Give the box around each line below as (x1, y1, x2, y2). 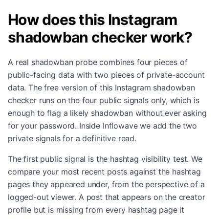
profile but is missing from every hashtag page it (8, 205, 185, 215)
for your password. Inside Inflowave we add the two (8, 121, 197, 131)
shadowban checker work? (8, 28, 192, 46)
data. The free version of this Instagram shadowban (8, 83, 195, 92)
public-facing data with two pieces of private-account (8, 70, 205, 80)
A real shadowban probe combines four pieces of (8, 57, 188, 67)
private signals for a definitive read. (8, 133, 136, 143)
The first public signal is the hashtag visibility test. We (8, 154, 202, 164)
